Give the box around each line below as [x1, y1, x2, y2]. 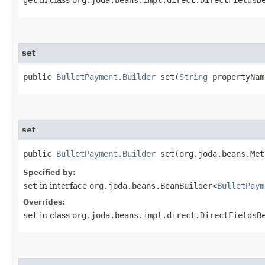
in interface [37, 180, 89, 190]
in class [37, 210, 72, 220]
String [179, 72, 208, 82]
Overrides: [23, 198, 65, 206]
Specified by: [23, 168, 76, 177]
